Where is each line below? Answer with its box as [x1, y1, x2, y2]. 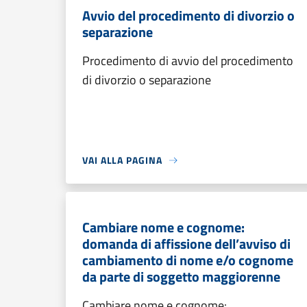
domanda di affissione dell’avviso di [82, 233, 291, 254]
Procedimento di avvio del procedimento [82, 51, 293, 70]
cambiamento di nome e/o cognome [82, 249, 293, 271]
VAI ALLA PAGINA [82, 153, 162, 167]
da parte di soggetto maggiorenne [82, 266, 280, 287]
